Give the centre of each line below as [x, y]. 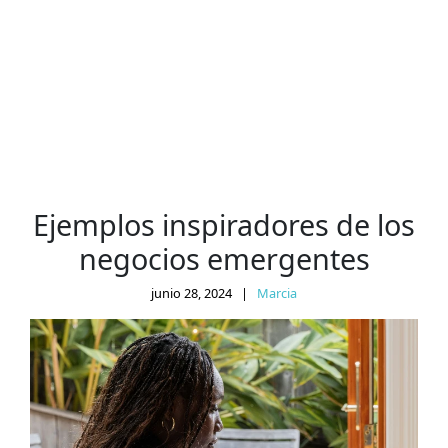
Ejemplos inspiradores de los [224, 224]
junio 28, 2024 [191, 292]
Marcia [277, 292]
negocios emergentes [224, 258]
